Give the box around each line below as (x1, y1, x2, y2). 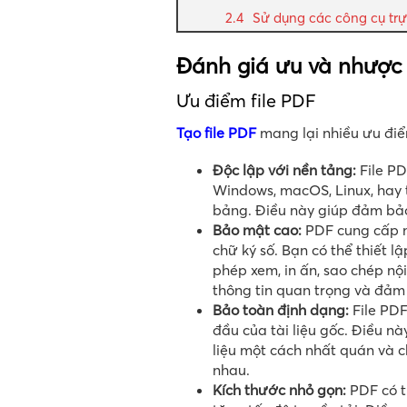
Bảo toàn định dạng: (213, 301, 349, 320)
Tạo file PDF (176, 124, 256, 143)
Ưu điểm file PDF (176, 89, 316, 113)
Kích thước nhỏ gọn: (213, 381, 346, 400)
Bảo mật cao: (213, 221, 302, 240)
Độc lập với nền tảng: (213, 161, 356, 180)
